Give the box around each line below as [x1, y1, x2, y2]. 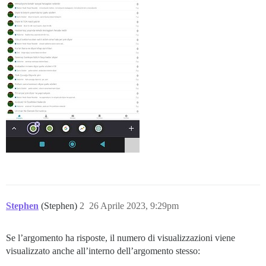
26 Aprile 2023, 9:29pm [89, 201, 179, 211]
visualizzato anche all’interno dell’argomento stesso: [6, 246, 200, 256]
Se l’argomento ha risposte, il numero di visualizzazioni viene [6, 233, 235, 243]
